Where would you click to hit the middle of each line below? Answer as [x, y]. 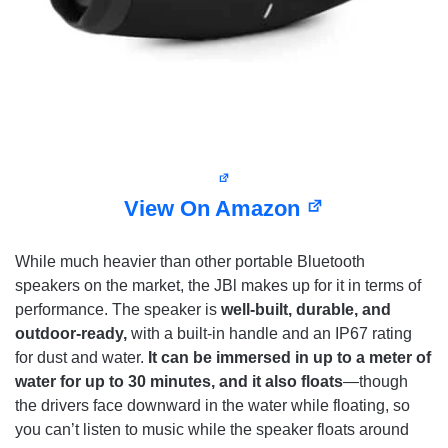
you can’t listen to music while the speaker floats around [212, 430]
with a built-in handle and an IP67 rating [271, 334]
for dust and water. [79, 358]
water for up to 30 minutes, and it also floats [179, 382]
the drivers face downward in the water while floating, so [212, 406]
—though [375, 382]
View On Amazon [215, 209]
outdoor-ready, [73, 334]
